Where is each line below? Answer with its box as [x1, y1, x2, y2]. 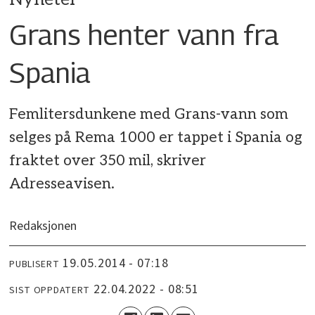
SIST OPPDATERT [9, 283, 91, 297]
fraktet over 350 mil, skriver [9, 152, 207, 170]
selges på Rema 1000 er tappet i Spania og [9, 129, 303, 147]
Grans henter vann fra [9, 17, 279, 51]
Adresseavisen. [9, 175, 115, 193]
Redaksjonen [9, 217, 77, 236]
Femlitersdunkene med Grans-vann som [9, 105, 289, 124]
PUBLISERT [9, 257, 60, 271]
